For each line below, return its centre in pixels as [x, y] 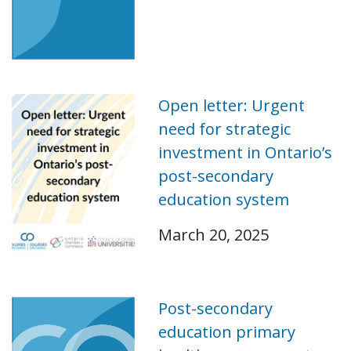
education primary [226, 331]
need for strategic [224, 128]
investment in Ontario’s [245, 152]
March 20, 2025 [213, 234]
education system [223, 199]
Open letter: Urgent [231, 105]
